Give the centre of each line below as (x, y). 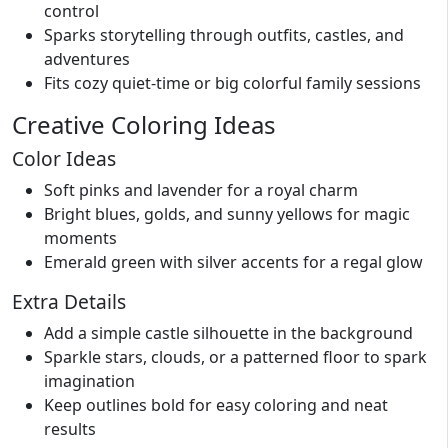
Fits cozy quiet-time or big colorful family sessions (232, 83)
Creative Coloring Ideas (144, 124)
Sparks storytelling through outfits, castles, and (224, 35)
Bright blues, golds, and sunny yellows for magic (227, 214)
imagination (89, 381)
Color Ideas (64, 158)
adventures (87, 59)
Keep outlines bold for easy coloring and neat (216, 405)
